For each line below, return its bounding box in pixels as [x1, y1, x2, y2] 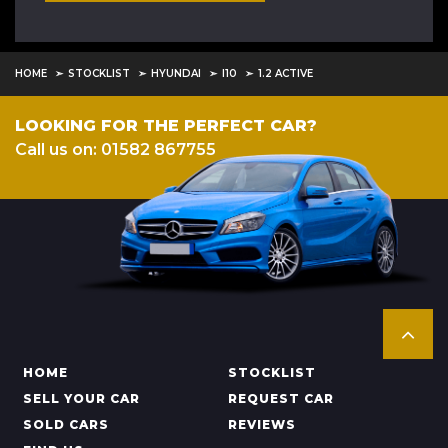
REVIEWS [227, 417, 296, 432]
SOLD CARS [23, 417, 109, 432]
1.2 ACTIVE [258, 67, 313, 80]
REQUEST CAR [227, 391, 334, 406]
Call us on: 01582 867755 [15, 140, 216, 159]
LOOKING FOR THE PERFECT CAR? [15, 116, 317, 135]
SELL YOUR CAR [23, 391, 140, 406]
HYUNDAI [151, 67, 201, 80]
